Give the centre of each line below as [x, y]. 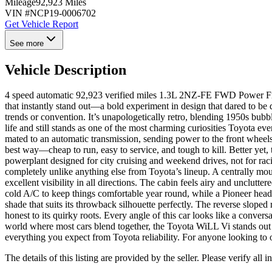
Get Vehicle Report [42, 24]
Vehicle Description [66, 70]
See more [27, 43]
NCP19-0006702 [63, 13]
